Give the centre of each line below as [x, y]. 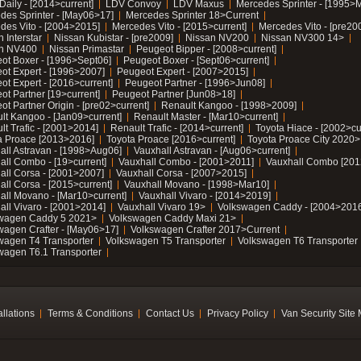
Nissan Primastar [87, 49]
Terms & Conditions [90, 313]
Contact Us [170, 313]
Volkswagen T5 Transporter [166, 241]
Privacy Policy [238, 313]
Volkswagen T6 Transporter [298, 241]
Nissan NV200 [217, 38]
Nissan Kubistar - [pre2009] [114, 38]
